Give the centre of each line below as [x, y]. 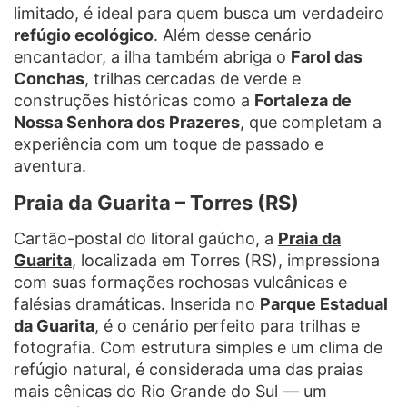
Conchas [49, 78]
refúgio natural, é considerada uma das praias [189, 369]
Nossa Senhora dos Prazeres [127, 122]
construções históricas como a [134, 100]
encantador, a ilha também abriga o [152, 56]
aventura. [50, 165]
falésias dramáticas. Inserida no [137, 303]
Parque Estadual [324, 303]
